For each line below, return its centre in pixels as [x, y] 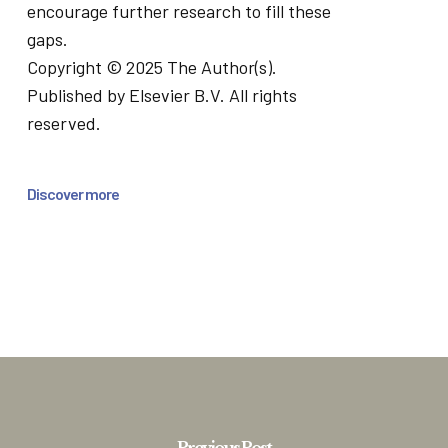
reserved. [63, 123]
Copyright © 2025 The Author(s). [151, 67]
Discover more [72, 193]
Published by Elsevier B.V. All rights [161, 95]
